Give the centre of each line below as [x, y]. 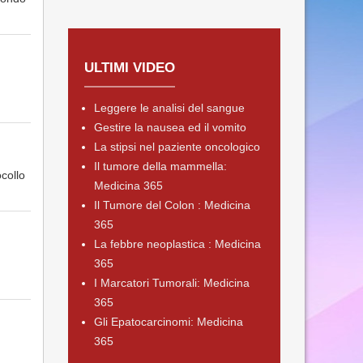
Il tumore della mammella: [160, 166]
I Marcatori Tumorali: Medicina [171, 283]
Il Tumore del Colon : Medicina [172, 205]
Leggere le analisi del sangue [169, 108]
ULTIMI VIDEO [129, 68]
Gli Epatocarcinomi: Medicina [168, 322]
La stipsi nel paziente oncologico [177, 147]
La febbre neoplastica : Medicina [177, 244]
